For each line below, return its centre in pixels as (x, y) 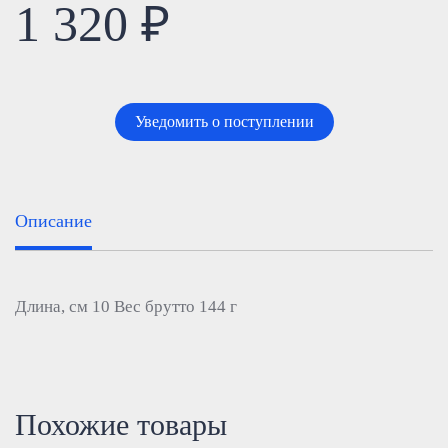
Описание (53, 221)
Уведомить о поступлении (224, 121)
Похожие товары (121, 424)
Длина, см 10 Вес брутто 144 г (126, 306)
